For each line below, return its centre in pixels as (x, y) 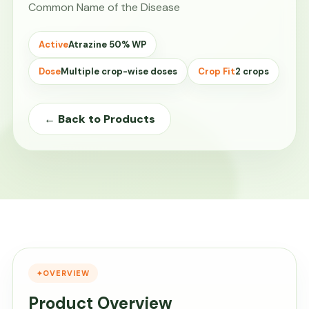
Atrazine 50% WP (107, 44)
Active (53, 44)
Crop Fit (217, 71)
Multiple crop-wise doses (119, 71)
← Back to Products (100, 119)
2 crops (252, 71)
